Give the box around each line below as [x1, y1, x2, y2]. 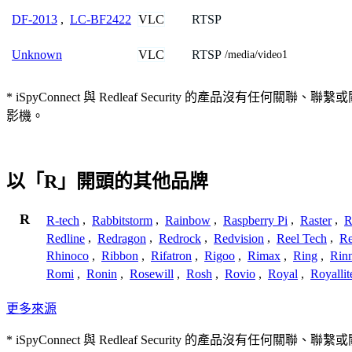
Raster [300, 213, 332, 227]
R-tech [46, 213, 79, 227]
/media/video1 [225, 48, 288, 60]
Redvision [214, 231, 264, 245]
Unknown [12, 47, 62, 61]
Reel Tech [277, 231, 327, 245]
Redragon [97, 231, 146, 245]
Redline [46, 231, 85, 245]
